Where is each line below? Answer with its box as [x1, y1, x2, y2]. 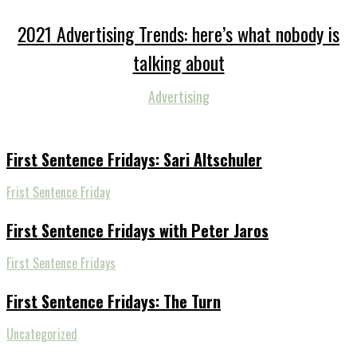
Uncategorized [6, 324, 77, 344]
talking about [132, 48, 225, 77]
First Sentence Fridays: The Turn [6, 289, 221, 314]
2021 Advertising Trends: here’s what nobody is [18, 19, 339, 49]
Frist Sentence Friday [6, 182, 110, 202]
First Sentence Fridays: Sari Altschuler [6, 147, 262, 172]
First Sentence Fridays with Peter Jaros [6, 218, 269, 243]
